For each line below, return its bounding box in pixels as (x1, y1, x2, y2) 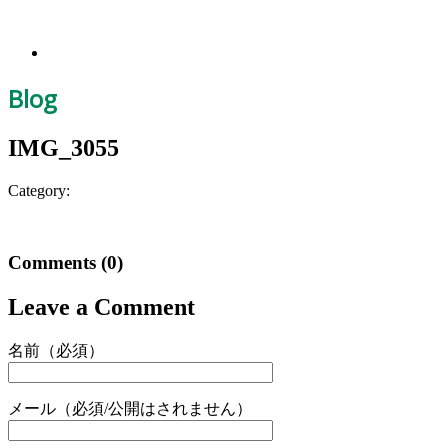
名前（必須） (8, 342, 104, 360)
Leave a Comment (8, 294, 195, 321)
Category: (8, 181, 70, 199)
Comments (8, 252, 101, 274)
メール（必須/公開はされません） (8, 400, 252, 418)
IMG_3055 (8, 134, 119, 161)
